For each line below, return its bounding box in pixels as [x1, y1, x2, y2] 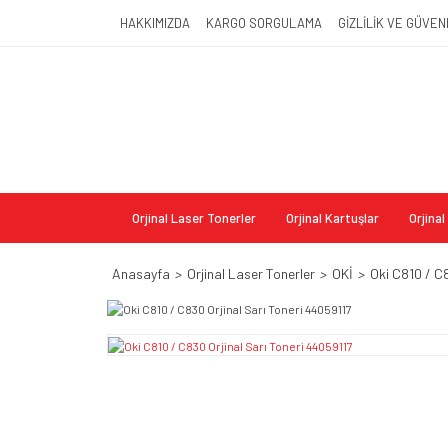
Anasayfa [112, 265, 170, 282]
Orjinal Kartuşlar [286, 210, 379, 226]
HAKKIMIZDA [120, 14, 190, 31]
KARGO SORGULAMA [206, 14, 322, 31]
